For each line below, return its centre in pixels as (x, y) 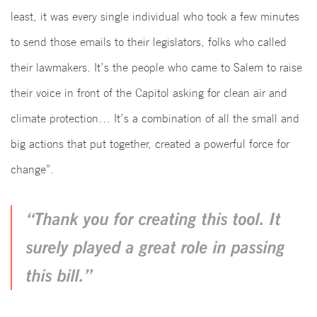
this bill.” (59, 276)
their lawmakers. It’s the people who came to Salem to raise (156, 68)
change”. (32, 170)
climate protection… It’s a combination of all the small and (155, 119)
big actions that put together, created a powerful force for (150, 144)
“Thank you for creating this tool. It (154, 219)
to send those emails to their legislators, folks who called (149, 42)
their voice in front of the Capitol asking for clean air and (149, 93)
